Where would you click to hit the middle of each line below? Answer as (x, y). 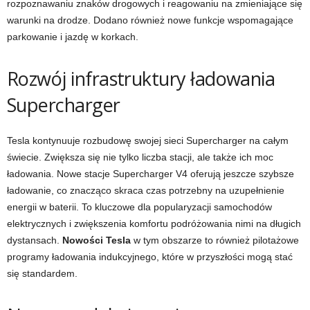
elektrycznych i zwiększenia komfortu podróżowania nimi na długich (154, 224)
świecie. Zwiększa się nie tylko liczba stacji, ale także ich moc (140, 157)
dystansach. (35, 240)
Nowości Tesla (97, 240)
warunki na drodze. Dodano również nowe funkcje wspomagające (150, 20)
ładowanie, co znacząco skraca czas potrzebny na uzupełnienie (146, 190)
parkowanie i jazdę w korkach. (73, 37)
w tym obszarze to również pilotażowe (215, 240)
